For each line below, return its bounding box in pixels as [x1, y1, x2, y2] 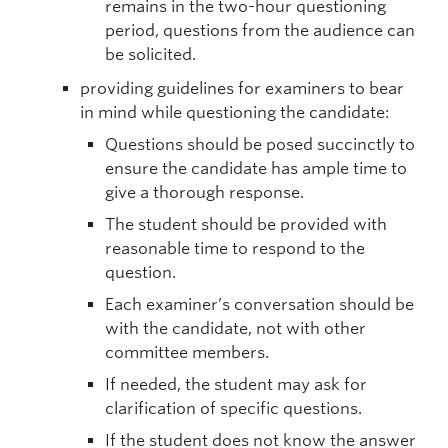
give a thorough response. [105, 183, 304, 202]
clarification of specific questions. [105, 399, 362, 418]
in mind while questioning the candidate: [80, 103, 389, 122]
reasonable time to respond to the [105, 239, 365, 258]
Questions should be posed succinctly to [105, 135, 415, 154]
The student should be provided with [105, 215, 387, 234]
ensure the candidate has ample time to [105, 159, 407, 178]
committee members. [105, 343, 269, 362]
